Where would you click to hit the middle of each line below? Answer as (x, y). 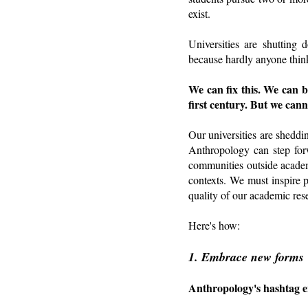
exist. (199, 13)
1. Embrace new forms (246, 256)
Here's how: (214, 225)
